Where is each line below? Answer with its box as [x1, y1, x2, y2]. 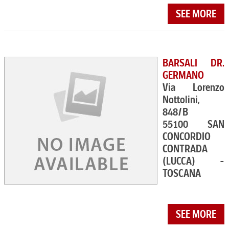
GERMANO [163, 69, 204, 81]
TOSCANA [163, 167, 201, 179]
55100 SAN [163, 118, 225, 130]
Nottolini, [163, 94, 200, 106]
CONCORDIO [163, 130, 211, 143]
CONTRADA [163, 143, 208, 155]
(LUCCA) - [163, 155, 225, 167]
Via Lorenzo [163, 81, 225, 94]
